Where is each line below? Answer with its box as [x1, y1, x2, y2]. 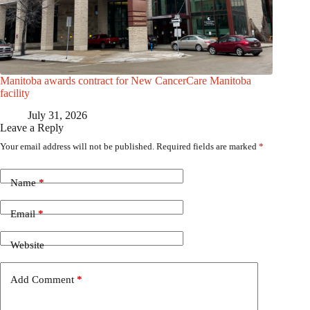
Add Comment [10, 273, 74, 285]
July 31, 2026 [28, 109, 87, 122]
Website [10, 239, 44, 250]
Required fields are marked [156, 141, 259, 152]
